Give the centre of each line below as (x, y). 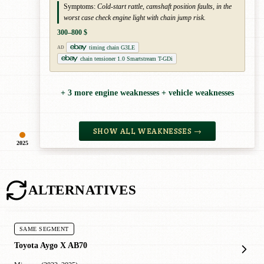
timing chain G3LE (112, 47)
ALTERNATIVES (82, 190)
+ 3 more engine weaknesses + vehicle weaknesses (147, 93)
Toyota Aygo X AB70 (51, 245)
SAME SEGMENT (44, 229)
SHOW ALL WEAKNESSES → (147, 131)
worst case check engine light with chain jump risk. (135, 17)
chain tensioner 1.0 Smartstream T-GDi (126, 58)
